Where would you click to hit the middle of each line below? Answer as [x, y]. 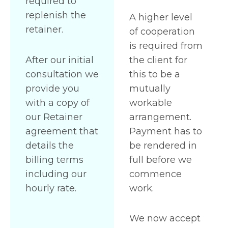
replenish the [56, 16]
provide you [52, 88]
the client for [158, 60]
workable [151, 103]
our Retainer [54, 117]
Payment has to [166, 131]
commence [155, 174]
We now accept [165, 219]
